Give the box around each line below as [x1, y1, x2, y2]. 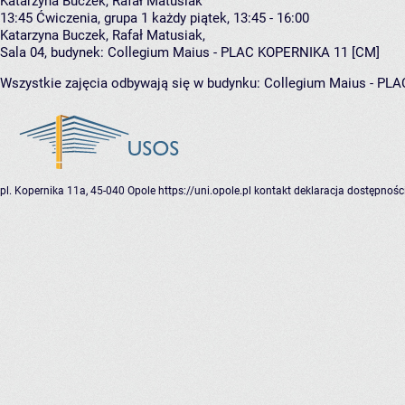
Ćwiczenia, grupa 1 [36, 10, 148, 27]
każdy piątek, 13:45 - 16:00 [152, 10, 309, 27]
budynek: [47, 44, 108, 61]
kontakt [254, 184, 291, 198]
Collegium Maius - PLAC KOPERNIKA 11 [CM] [108, 44, 380, 61]
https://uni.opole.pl [158, 184, 251, 198]
